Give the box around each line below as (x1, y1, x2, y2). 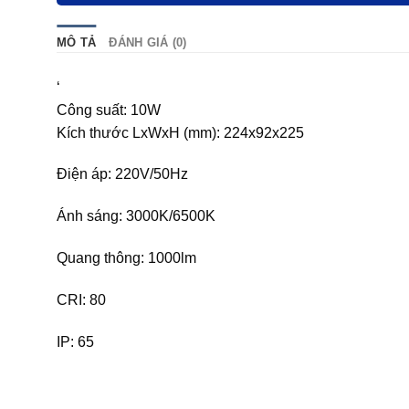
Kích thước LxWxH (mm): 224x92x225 (57, 124, 304, 141)
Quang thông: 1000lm (57, 250, 196, 267)
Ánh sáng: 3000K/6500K (57, 208, 215, 225)
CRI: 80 (57, 291, 106, 308)
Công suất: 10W (57, 101, 161, 118)
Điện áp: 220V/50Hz (57, 166, 188, 183)
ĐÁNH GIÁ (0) (109, 35, 187, 49)
